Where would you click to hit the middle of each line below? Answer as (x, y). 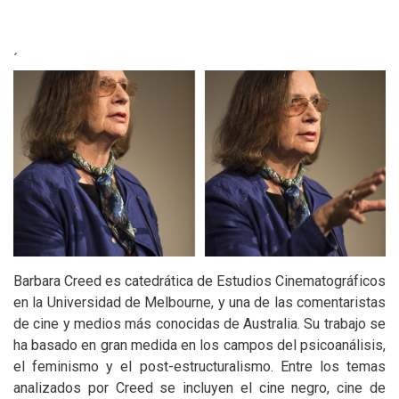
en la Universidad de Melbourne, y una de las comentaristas (199, 302)
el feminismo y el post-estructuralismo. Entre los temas (199, 366)
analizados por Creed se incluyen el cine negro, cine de (199, 388)
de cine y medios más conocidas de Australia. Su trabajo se (199, 324)
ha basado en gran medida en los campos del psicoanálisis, (199, 345)
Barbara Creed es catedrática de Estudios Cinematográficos (199, 281)
